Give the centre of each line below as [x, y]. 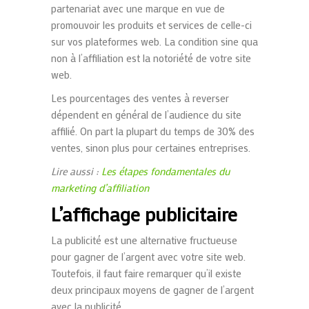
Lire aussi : [76, 171]
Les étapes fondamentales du [166, 171]
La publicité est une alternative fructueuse [144, 240]
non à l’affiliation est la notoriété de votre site [151, 58]
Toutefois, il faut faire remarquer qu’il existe [146, 273]
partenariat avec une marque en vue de [138, 9]
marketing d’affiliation [100, 188]
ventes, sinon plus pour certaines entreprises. [151, 148]
